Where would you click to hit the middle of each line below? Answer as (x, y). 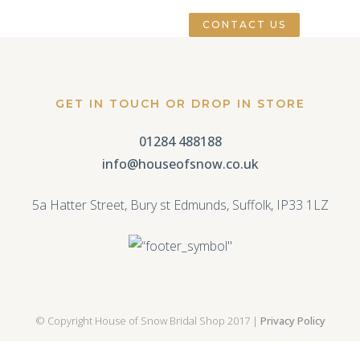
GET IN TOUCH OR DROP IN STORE (180, 104)
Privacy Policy (292, 321)
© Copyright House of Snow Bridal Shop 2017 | (147, 321)
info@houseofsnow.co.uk (180, 164)
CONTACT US (244, 25)
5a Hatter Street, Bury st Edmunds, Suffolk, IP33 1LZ (180, 205)
